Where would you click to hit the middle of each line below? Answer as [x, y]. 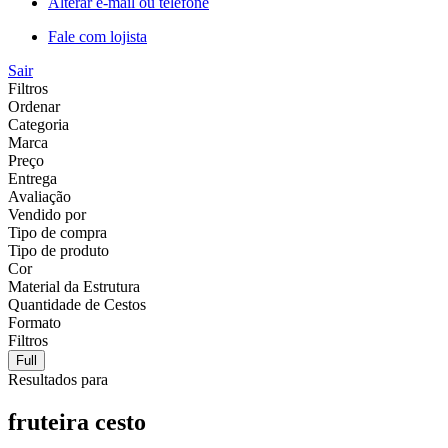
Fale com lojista [97, 36]
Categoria [38, 124]
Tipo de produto [58, 250]
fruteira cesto [77, 421]
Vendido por [47, 214]
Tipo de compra [57, 232]
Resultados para [58, 379]
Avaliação [39, 196]
